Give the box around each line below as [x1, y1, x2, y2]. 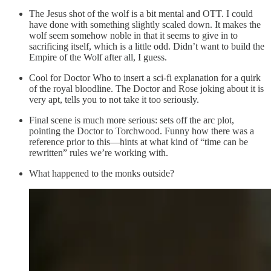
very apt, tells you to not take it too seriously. [29, 94, 199, 105]
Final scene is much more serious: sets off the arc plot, [29, 114, 234, 125]
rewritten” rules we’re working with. [29, 147, 168, 158]
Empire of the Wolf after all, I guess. [29, 51, 167, 62]
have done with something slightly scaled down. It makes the [29, 19, 261, 30]
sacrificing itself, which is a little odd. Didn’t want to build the [29, 41, 264, 51]
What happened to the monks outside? [29, 168, 174, 178]
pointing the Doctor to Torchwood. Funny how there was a [29, 125, 254, 136]
